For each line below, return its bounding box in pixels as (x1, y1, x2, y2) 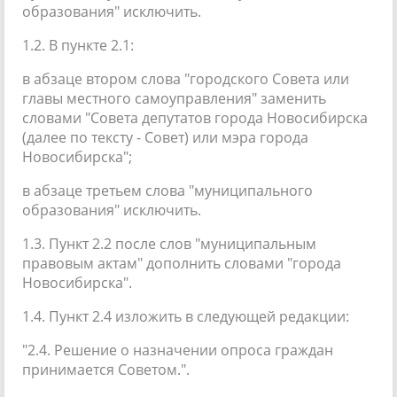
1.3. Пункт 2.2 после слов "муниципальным (22, 233, 316, 253)
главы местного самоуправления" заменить (22, 88, 326, 108)
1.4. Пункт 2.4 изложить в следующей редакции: (22, 306, 349, 326)
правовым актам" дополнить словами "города (22, 253, 341, 273)
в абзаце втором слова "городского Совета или (22, 68, 349, 89)
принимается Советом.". (22, 359, 190, 379)
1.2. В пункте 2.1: (22, 35, 134, 55)
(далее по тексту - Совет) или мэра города (22, 127, 308, 147)
